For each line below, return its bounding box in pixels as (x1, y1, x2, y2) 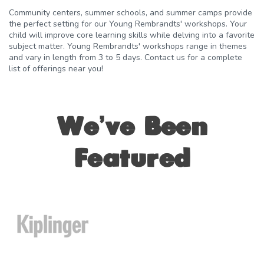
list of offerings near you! (9, 63, 103, 75)
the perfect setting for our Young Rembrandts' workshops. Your (9, 18, 247, 30)
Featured (74, 148, 190, 171)
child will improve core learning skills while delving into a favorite (9, 29, 255, 41)
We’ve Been (57, 116, 207, 140)
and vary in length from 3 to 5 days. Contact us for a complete (9, 52, 242, 64)
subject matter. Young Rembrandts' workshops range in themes (9, 41, 247, 52)
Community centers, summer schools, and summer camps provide (9, 7, 252, 19)
